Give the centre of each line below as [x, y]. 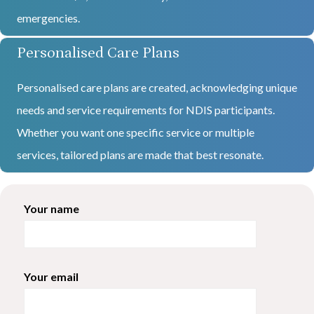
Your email [51, 276]
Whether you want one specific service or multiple [135, 132]
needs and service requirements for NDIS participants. [145, 109]
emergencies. [48, 18]
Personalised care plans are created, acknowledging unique [157, 87]
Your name [51, 208]
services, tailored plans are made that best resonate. [140, 154]
